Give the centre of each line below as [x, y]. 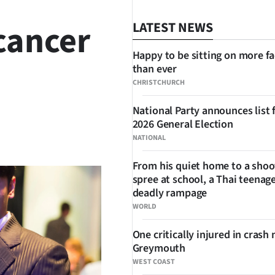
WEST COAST [153, 262]
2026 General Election [183, 124]
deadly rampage [170, 193]
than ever [155, 69]
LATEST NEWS [172, 28]
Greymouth [159, 248]
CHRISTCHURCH [158, 83]
